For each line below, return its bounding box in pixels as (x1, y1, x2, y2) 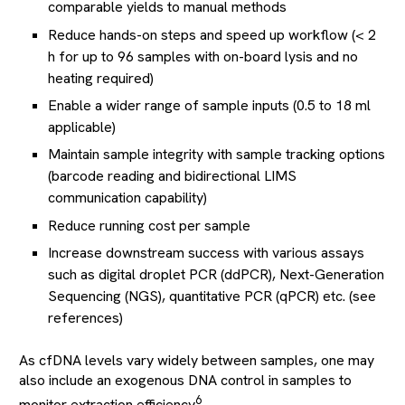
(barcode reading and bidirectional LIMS (48, 166, 297, 186)
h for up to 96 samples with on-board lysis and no (48, 46, 358, 66)
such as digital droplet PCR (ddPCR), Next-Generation (48, 265, 384, 285)
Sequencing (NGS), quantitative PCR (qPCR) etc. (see (48, 287, 376, 306)
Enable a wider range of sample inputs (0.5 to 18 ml (48, 96, 371, 116)
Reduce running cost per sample (48, 215, 250, 235)
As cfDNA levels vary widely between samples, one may (19, 351, 374, 371)
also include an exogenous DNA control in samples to (19, 371, 352, 391)
